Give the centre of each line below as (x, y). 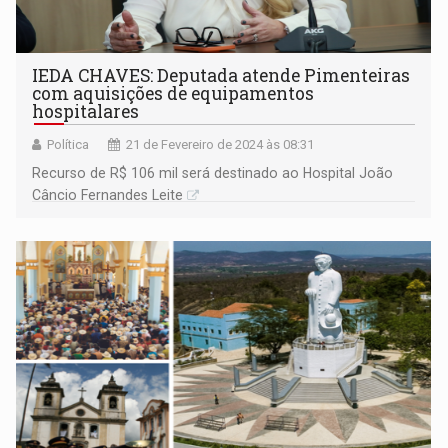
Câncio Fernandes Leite (108, 195)
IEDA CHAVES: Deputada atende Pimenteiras (221, 76)
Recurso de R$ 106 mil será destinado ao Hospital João (213, 173)
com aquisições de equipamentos (173, 94)
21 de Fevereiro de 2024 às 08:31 (220, 145)
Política (68, 145)
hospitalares (86, 112)
